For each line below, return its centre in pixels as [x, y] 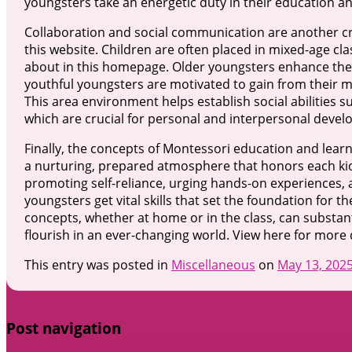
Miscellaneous [213, 264]
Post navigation [64, 328]
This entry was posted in [97, 264]
